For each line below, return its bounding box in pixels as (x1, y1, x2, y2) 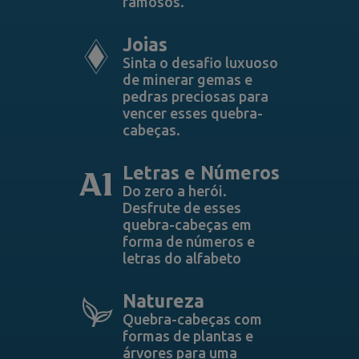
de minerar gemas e (122, 71, 252, 87)
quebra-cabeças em (122, 216, 252, 232)
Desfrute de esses (122, 200, 241, 216)
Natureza (122, 291, 204, 311)
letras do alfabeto (122, 250, 241, 266)
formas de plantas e (122, 328, 253, 344)
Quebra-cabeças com (122, 311, 262, 327)
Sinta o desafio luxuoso (122, 54, 278, 71)
